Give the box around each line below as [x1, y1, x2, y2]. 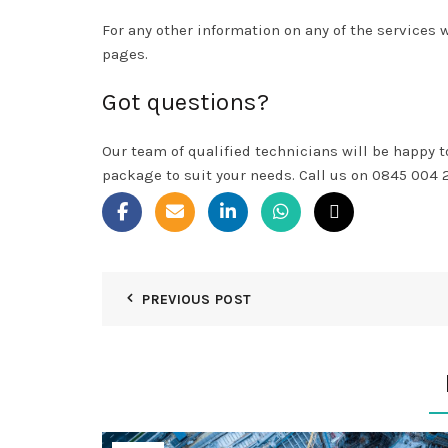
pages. [102, 45, 152, 64]
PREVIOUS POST [142, 291, 252, 309]
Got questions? [102, 88, 269, 117]
